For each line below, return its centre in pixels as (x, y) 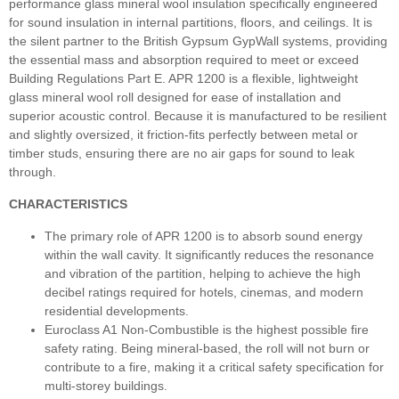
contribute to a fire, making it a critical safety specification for (214, 367)
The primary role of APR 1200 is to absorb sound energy (204, 236)
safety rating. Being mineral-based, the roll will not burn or (207, 349)
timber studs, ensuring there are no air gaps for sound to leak (182, 154)
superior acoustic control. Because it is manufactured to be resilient (198, 116)
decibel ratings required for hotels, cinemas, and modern (204, 293)
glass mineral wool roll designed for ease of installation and (175, 98)
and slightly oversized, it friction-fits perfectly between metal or (183, 135)
